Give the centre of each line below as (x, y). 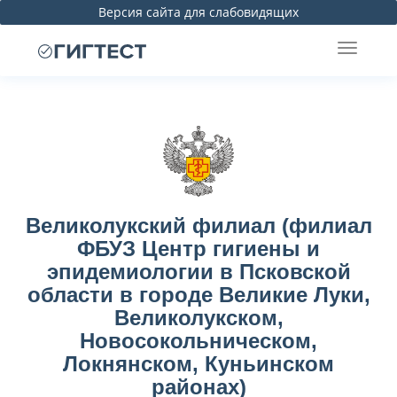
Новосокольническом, (198, 341)
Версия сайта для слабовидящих (198, 12)
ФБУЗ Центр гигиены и (198, 249)
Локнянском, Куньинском (198, 364)
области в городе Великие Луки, (198, 295)
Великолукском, (198, 318)
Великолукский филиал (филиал (198, 226)
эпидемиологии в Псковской (198, 272)
